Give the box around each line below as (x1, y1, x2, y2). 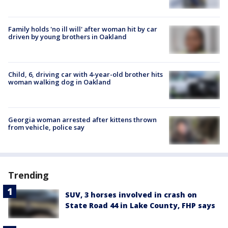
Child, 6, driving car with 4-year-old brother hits (8, 69, 163, 79)
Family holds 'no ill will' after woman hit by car (8, 24, 157, 34)
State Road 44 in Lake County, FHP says (65, 201, 215, 211)
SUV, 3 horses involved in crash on (65, 190, 197, 200)
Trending (8, 169, 49, 182)
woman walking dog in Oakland (8, 77, 111, 87)
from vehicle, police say (8, 123, 84, 132)
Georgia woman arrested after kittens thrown (8, 115, 157, 125)
